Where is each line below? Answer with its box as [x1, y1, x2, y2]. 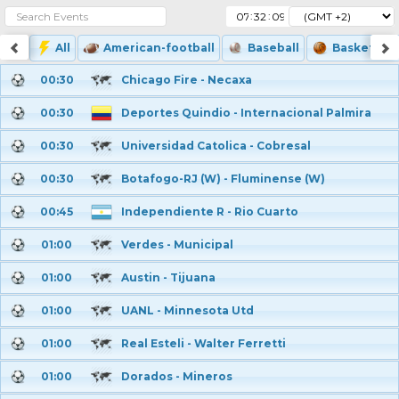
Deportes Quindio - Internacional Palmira [121, 106, 371, 119]
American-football [103, 41, 215, 54]
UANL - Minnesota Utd [121, 304, 254, 317]
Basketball [332, 41, 396, 54]
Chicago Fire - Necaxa [121, 73, 252, 86]
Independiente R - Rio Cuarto [121, 205, 298, 218]
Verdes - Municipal [121, 238, 233, 251]
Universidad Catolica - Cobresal [121, 139, 311, 152]
